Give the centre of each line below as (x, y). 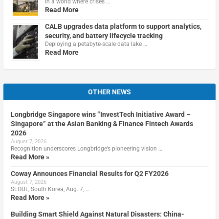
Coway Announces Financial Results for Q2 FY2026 (89, 173)
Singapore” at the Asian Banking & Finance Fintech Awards (102, 123)
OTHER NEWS (109, 92)
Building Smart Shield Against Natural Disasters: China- (97, 214)
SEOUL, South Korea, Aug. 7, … (50, 189)
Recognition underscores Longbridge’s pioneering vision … (86, 148)
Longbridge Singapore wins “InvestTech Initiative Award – (100, 114)
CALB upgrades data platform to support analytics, (123, 26)
